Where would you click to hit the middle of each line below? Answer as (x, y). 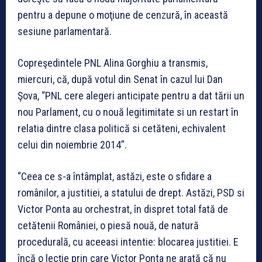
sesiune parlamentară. (65, 32)
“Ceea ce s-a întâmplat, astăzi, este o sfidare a (115, 177)
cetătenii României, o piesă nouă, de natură (108, 226)
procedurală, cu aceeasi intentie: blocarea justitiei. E (128, 242)
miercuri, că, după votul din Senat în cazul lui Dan (120, 80)
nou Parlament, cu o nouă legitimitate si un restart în (128, 112)
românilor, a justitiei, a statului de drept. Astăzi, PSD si (131, 193)
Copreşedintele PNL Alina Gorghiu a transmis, (113, 63)
